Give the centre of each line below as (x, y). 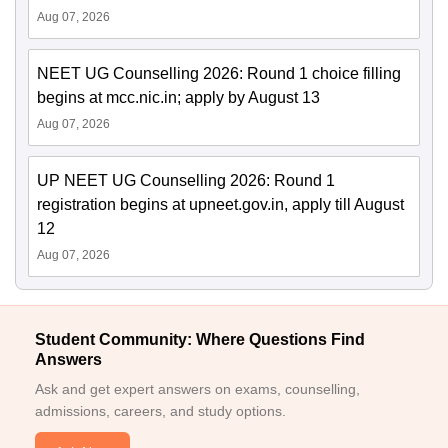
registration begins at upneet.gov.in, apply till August (220, 204)
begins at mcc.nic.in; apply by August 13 (178, 97)
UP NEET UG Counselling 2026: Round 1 (186, 180)
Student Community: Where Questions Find (200, 339)
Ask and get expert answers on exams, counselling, (197, 388)
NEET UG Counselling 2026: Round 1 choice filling (219, 73)
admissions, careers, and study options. (160, 410)
